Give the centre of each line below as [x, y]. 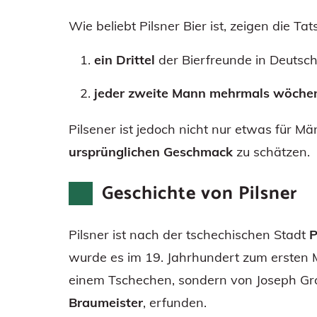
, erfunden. [175, 302]
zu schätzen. [271, 151]
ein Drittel [125, 59]
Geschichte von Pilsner [200, 193]
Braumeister [106, 302]
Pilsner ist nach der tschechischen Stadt [189, 234]
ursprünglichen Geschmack [151, 151]
